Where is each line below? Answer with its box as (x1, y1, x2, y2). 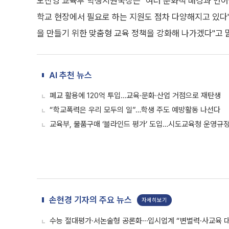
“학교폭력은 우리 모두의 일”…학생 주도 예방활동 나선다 (50, 105, 220, 114)
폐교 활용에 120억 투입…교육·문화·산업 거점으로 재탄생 (50, 91, 221, 100)
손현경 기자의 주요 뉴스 (49, 195, 132, 205)
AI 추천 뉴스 (49, 70, 92, 80)
